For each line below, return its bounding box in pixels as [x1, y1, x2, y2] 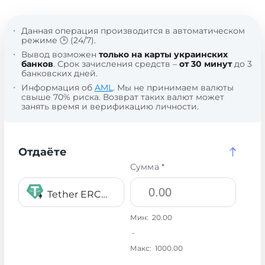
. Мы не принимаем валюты [112, 82, 234, 93]
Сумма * [130, 161, 165, 172]
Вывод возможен [21, 49, 99, 60]
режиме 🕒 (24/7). [21, 35, 96, 46]
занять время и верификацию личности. [21, 101, 199, 112]
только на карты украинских [98, 49, 228, 60]
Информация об [21, 82, 95, 93]
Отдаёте [18, 146, 67, 159]
